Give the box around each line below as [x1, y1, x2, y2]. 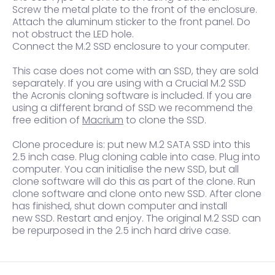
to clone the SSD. [123, 113, 206, 128]
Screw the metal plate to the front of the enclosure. [12, 2, 257, 17]
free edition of [12, 113, 82, 128]
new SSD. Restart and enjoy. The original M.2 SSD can [12, 211, 261, 226]
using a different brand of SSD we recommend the [12, 101, 253, 115]
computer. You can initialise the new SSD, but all [12, 162, 239, 177]
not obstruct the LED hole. [12, 27, 134, 42]
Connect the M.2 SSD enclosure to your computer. [12, 39, 250, 54]
